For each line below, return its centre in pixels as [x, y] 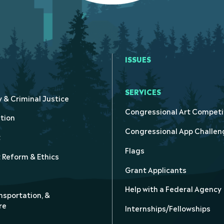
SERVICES [143, 91]
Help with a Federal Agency [173, 188]
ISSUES [138, 59]
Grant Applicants [156, 169]
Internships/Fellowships [168, 208]
